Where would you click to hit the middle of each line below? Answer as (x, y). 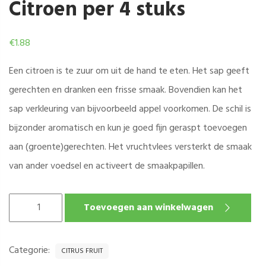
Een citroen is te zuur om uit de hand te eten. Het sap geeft (129, 72)
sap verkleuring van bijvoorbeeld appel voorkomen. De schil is (130, 110)
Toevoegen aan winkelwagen (148, 208)
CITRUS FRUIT (82, 251)
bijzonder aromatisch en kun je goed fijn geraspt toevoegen (128, 129)
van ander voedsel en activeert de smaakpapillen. (107, 167)
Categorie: (31, 251)
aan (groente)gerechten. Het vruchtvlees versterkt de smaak (130, 148)
